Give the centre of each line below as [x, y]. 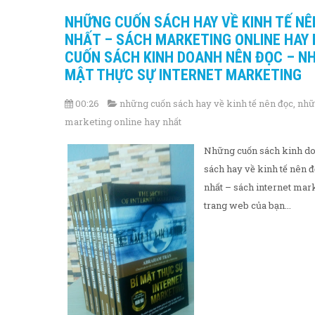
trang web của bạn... [247, 205]
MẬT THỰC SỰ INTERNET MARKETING [183, 75]
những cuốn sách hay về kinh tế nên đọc [206, 103]
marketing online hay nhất [123, 121]
